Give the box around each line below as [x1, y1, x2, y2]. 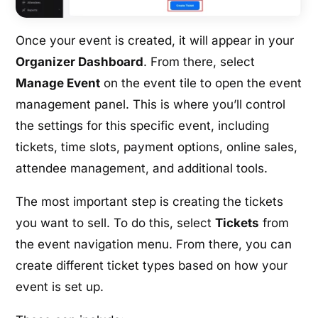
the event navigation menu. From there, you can [16, 237, 292, 252]
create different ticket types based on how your [16, 258, 288, 273]
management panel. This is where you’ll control [16, 97, 286, 112]
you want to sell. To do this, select [16, 216, 216, 231]
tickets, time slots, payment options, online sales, [16, 140, 298, 155]
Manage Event [16, 76, 101, 91]
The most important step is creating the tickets [16, 194, 284, 209]
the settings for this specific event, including [16, 119, 270, 133]
